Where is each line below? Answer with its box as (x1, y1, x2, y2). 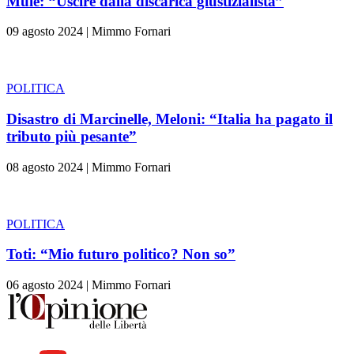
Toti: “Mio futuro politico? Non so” (6, 246, 235, 263)
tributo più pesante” (6, 127, 137, 145)
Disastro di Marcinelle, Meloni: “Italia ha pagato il (6, 110, 333, 127)
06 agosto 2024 (6, 278, 83, 292)
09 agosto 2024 (6, 24, 83, 39)
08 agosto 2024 (6, 160, 83, 174)
